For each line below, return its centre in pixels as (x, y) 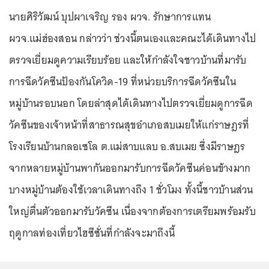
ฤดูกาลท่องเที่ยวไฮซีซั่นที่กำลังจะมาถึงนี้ (92, 233)
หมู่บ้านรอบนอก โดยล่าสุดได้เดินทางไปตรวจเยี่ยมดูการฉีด (131, 103)
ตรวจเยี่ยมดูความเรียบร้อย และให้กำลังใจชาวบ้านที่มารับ (128, 60)
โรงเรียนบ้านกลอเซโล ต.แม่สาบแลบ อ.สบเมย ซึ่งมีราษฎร (127, 147)
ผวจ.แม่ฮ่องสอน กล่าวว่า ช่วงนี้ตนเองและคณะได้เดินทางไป (133, 38)
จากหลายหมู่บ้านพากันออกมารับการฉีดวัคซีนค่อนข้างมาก (130, 168)
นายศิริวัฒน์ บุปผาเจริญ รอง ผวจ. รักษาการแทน (110, 17)
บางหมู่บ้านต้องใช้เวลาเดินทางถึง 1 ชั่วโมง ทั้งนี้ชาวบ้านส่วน (131, 190)
